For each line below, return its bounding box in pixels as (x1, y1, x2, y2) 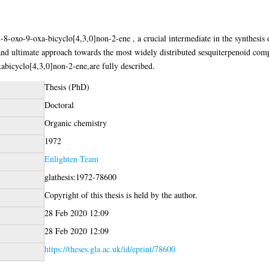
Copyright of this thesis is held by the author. (44, 189, 198, 201)
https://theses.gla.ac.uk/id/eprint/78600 (44, 243, 175, 255)
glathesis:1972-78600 (44, 171, 116, 183)
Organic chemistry (44, 116, 107, 128)
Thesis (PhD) (44, 80, 89, 92)
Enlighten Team (44, 153, 98, 165)
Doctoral (44, 98, 74, 110)
